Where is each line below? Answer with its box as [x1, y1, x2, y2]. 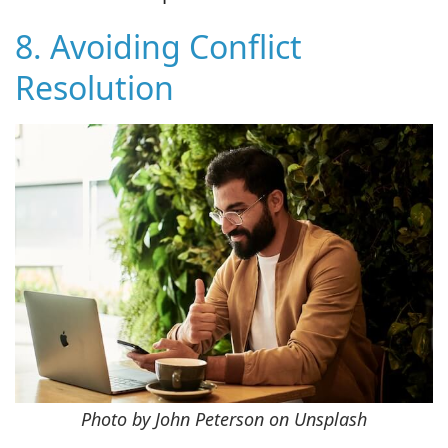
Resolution [15, 65, 174, 109]
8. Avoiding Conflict [15, 24, 302, 68]
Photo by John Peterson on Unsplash [81, 406, 367, 431]
